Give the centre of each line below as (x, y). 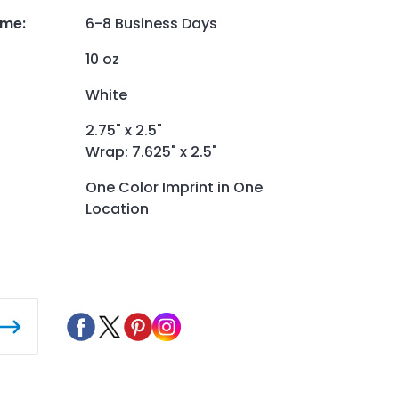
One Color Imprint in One (174, 187)
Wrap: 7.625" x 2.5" (151, 151)
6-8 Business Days (151, 23)
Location (117, 208)
